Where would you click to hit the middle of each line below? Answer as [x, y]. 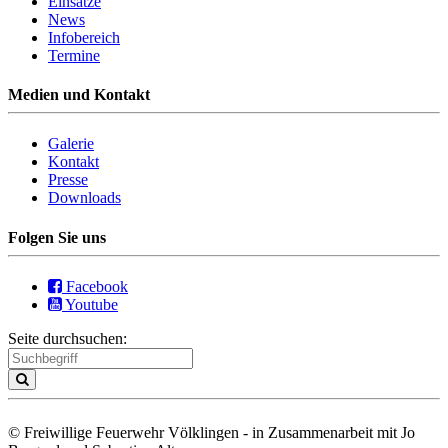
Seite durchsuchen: [67, 338]
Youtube [90, 304]
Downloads [84, 198]
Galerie [71, 144]
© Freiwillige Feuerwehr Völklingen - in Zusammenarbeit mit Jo [211, 432]
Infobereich [84, 37]
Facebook [95, 286]
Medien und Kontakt [79, 95]
